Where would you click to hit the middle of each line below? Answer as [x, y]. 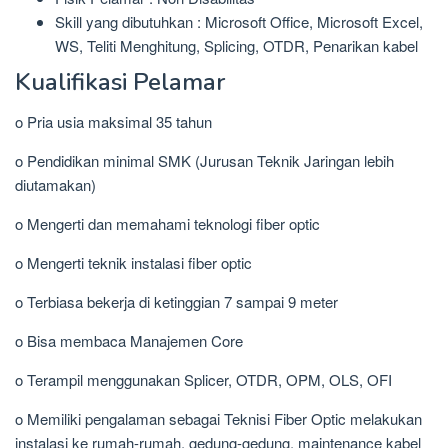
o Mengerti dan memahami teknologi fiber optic [167, 224]
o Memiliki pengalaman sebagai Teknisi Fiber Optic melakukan [218, 419]
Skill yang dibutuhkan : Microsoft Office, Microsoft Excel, [239, 21]
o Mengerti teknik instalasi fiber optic [133, 263]
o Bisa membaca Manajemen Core [129, 341]
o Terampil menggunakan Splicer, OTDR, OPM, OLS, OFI [203, 380]
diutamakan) [55, 185]
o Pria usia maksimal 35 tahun [113, 122]
